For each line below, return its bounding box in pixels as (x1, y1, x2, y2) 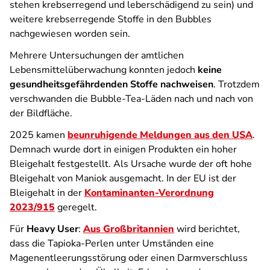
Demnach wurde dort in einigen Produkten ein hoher (10, 143, 237, 156)
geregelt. (55, 201, 97, 214)
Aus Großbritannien (83, 222, 174, 236)
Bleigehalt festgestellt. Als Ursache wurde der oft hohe (10, 157, 252, 171)
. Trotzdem (213, 78, 260, 91)
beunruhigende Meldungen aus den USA (67, 128, 253, 142)
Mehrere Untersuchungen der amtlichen (10, 49, 184, 62)
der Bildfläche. (10, 107, 72, 120)
